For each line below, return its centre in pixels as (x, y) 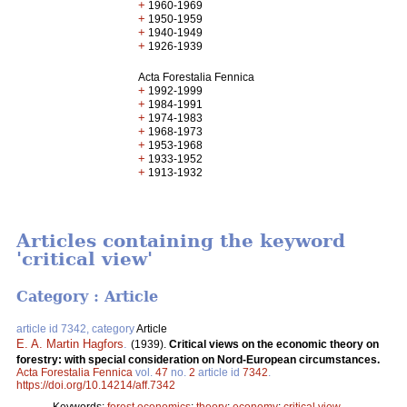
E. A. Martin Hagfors (70, 343)
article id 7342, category (76, 328)
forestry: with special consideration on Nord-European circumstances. (198, 359)
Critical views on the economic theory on (274, 344)
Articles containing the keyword (181, 241)
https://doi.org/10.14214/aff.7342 (96, 385)
